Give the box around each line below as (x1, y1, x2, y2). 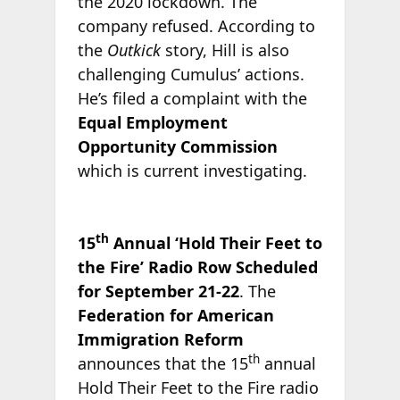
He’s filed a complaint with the (77, 87, 307, 109)
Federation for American (77, 304, 274, 326)
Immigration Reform (77, 328, 244, 350)
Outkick (106, 38, 161, 61)
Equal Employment (77, 111, 228, 133)
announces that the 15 (77, 352, 248, 374)
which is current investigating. (77, 159, 307, 181)
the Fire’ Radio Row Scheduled (77, 255, 318, 278)
